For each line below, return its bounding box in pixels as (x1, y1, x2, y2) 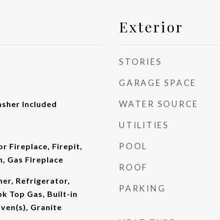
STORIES (119, 56, 162, 67)
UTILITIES (119, 120, 169, 130)
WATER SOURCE (119, 99, 198, 109)
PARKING (119, 183, 166, 193)
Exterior (119, 17, 184, 36)
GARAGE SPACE (119, 78, 196, 88)
